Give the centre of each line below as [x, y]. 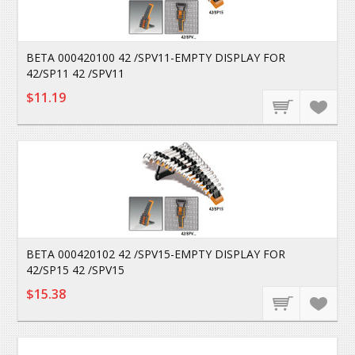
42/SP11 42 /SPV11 [76, 73]
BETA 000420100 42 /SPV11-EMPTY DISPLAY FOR [156, 57]
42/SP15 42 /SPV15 [76, 270]
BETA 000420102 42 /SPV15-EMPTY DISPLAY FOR [156, 254]
